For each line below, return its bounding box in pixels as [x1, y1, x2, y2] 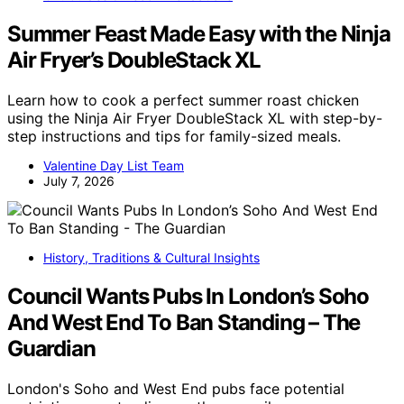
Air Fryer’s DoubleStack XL [7, 47, 261, 74]
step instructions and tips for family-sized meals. [7, 127, 341, 146]
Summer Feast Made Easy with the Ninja [7, 21, 390, 48]
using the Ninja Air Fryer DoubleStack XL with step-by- [7, 109, 382, 128]
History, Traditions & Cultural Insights [43, 250, 260, 266]
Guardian [7, 335, 96, 363]
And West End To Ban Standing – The [7, 309, 361, 336]
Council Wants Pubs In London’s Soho [7, 283, 369, 310]
